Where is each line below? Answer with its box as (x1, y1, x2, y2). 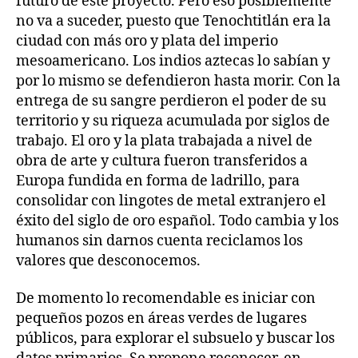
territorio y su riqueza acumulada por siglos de (16, 111, 330, 130)
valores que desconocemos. (16, 251, 201, 270)
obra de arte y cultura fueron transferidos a (16, 151, 308, 170)
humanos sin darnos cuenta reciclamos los (16, 231, 303, 250)
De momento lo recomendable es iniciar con (16, 289, 316, 308)
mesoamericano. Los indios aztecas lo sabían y (16, 51, 330, 70)
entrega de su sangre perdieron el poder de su (16, 91, 326, 110)
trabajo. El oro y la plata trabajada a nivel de (16, 131, 312, 150)
